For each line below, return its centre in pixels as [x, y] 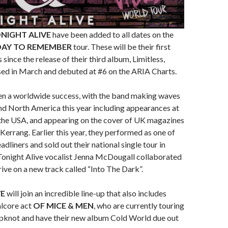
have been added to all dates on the [112, 34]
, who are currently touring [139, 205]
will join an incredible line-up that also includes [86, 193]
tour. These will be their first [121, 46]
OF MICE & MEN [63, 205]
